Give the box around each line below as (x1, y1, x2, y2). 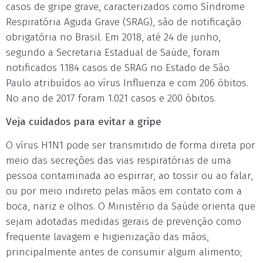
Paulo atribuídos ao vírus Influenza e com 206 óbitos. (6, 77, 248, 89)
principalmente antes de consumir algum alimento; (6, 246, 242, 258)
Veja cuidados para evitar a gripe (6, 116, 161, 128)
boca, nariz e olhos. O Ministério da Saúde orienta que (6, 200, 255, 213)
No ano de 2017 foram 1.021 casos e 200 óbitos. (6, 92, 216, 104)
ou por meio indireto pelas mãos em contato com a (6, 185, 242, 197)
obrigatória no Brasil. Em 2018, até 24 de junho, (6, 31, 221, 43)
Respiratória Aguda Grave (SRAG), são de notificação (6, 16, 241, 28)
